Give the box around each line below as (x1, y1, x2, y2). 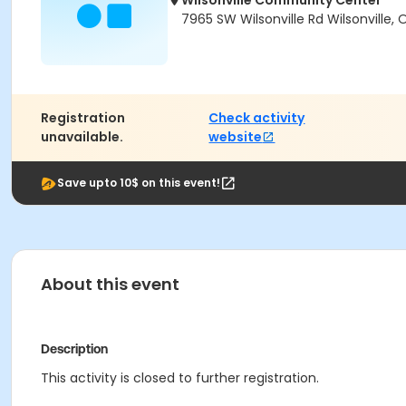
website (208, 128, 263, 146)
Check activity (208, 109, 305, 127)
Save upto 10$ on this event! (57, 175, 220, 190)
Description (41, 342, 108, 356)
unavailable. (41, 128, 123, 146)
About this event (41, 273, 179, 295)
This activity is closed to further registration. (41, 369, 319, 387)
